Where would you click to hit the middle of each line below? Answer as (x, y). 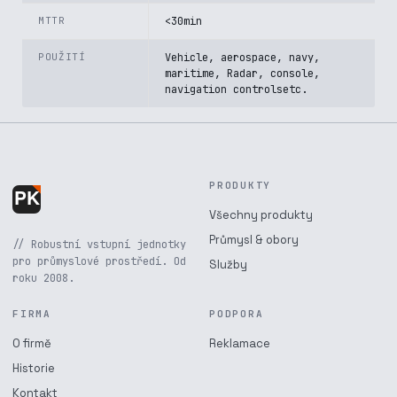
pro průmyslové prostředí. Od (99, 261)
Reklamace (240, 343)
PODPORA (237, 314)
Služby (228, 265)
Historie (34, 368)
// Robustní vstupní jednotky (99, 245)
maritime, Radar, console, (242, 74)
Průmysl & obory (254, 240)
